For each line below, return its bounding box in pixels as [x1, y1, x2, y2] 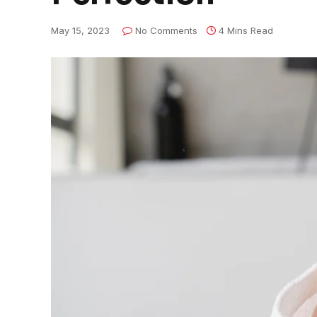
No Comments [135, 25, 197, 36]
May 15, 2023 [51, 25, 110, 36]
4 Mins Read [219, 25, 273, 36]
